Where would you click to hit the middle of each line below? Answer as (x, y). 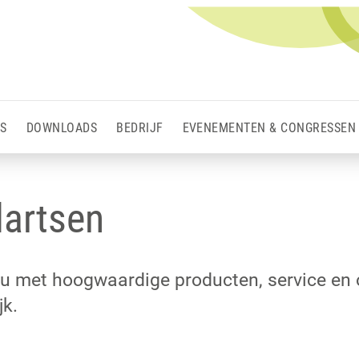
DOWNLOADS (62, 128)
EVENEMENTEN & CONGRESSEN (269, 128)
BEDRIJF (140, 128)
